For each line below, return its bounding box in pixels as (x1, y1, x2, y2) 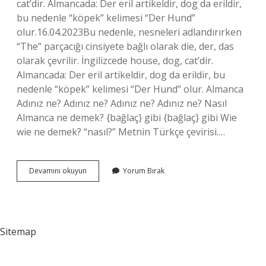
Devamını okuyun (29, 166, 87, 176)
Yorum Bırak (123, 166, 164, 176)
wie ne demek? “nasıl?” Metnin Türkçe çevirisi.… (17, 125, 225, 138)
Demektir (86, 186, 117, 197)
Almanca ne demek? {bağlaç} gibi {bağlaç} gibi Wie (17, 111, 237, 124)
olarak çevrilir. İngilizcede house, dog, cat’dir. (17, 54, 213, 67)
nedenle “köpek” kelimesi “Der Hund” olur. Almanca (17, 83, 243, 96)
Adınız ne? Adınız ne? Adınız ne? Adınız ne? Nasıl (17, 97, 227, 110)
